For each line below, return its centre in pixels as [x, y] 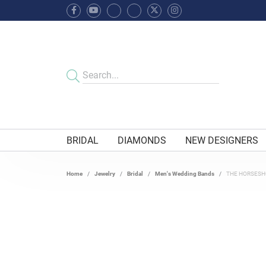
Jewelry [105, 174]
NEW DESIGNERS [222, 140]
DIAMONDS [142, 140]
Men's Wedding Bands [185, 174]
